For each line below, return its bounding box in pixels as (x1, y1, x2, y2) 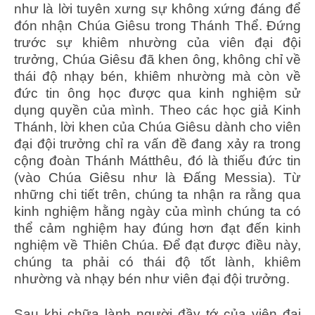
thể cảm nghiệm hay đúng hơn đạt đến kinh (14, 220, 301, 236)
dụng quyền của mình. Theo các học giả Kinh (14, 102, 301, 117)
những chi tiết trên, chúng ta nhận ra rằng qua (14, 186, 301, 202)
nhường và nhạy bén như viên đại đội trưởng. (14, 271, 290, 286)
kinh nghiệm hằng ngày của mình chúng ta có (14, 203, 301, 219)
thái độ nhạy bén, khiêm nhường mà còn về (14, 68, 301, 84)
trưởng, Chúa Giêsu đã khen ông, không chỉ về (14, 51, 301, 67)
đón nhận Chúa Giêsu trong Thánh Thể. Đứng (14, 18, 301, 33)
